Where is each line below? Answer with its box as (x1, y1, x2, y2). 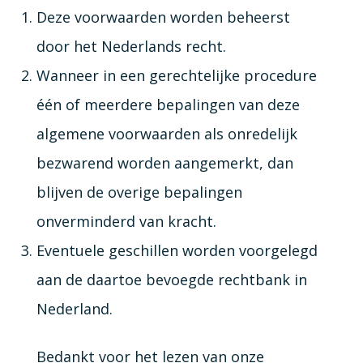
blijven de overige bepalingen (36, 181, 242, 202)
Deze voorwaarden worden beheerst (36, 6, 290, 27)
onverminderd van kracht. (36, 211, 216, 231)
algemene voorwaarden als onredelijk (36, 123, 297, 143)
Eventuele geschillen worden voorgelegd (36, 240, 318, 260)
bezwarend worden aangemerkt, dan (36, 152, 293, 173)
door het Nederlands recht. (36, 36, 226, 56)
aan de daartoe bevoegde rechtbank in (36, 269, 307, 289)
